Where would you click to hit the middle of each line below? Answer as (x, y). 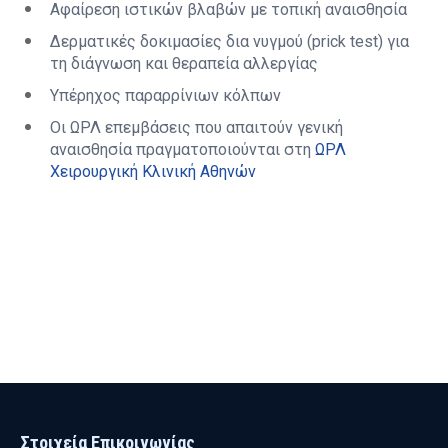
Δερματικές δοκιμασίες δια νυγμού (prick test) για (229, 41)
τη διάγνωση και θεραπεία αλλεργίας (184, 63)
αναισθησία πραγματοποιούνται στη (182, 149)
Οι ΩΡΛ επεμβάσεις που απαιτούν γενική (196, 127)
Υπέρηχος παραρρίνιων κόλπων (165, 95)
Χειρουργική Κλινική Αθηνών (153, 171)
